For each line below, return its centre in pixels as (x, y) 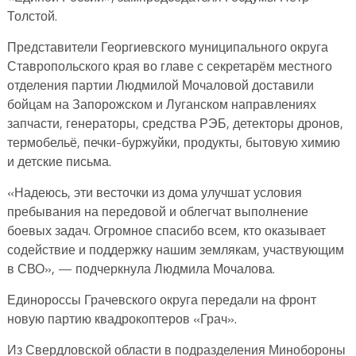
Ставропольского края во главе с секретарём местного (169, 66)
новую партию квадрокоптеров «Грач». (122, 318)
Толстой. (32, 15)
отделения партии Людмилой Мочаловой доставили (160, 85)
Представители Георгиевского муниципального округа (167, 46)
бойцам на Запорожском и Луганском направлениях (161, 104)
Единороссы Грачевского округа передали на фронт (161, 299)
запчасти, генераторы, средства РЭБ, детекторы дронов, (175, 123)
